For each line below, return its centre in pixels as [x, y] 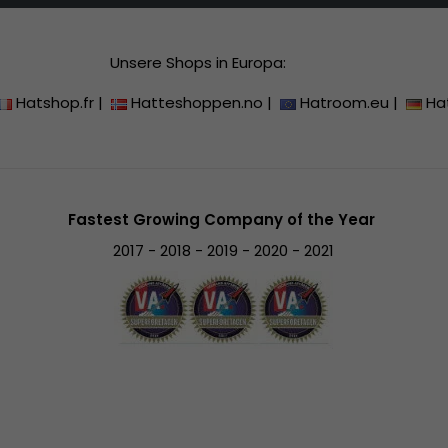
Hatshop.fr [55, 103]
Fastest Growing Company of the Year [224, 220]
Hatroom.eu [345, 103]
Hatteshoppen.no [197, 103]
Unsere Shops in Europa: [197, 63]
